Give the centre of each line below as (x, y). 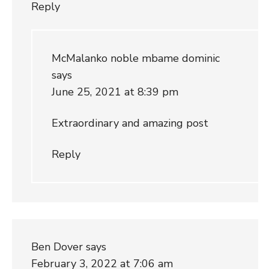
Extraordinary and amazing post (130, 123)
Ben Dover (57, 246)
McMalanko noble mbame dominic (135, 58)
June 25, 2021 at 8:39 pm (115, 92)
